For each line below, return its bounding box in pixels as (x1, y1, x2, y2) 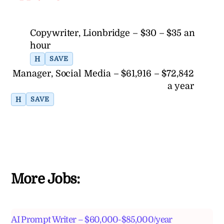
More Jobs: (11, 170, 80, 187)
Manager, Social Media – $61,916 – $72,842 (12, 68, 194, 79)
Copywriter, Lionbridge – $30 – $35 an (30, 28, 195, 38)
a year (167, 81, 194, 91)
